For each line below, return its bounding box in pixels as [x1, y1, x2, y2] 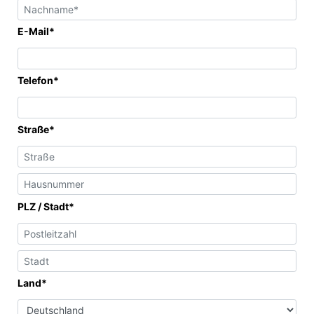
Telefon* [18, 74, 59, 86]
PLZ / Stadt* [18, 200, 74, 212]
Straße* [18, 123, 55, 135]
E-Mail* [18, 25, 55, 37]
